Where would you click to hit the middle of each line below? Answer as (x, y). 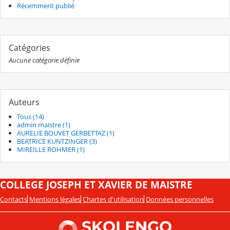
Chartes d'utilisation (113, 199)
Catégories (30, 48)
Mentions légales (55, 199)
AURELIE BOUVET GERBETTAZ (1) (66, 133)
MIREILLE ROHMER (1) (51, 149)
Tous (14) (31, 116)
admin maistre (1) (44, 124)
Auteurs (24, 102)
